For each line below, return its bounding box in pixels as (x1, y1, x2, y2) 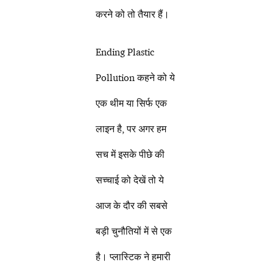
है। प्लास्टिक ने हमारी (96, 250, 171, 263)
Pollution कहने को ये (96, 71, 175, 84)
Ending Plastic (96, 46, 155, 58)
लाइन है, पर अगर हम (96, 122, 167, 135)
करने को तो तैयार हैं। (96, 8, 170, 21)
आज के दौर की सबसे (96, 199, 168, 212)
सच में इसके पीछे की (96, 148, 165, 161)
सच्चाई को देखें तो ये (96, 174, 165, 186)
